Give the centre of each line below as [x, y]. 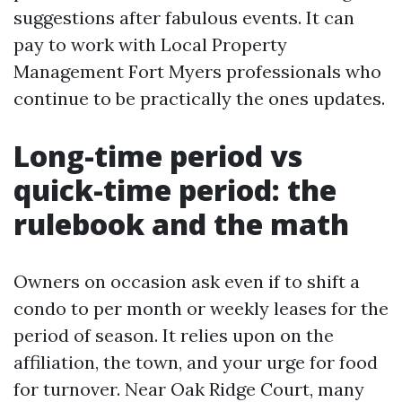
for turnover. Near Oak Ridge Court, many [189, 389]
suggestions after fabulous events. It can [184, 17]
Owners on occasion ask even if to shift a [187, 281]
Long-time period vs [158, 156]
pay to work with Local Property [150, 44]
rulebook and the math [181, 224]
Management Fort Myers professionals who [197, 71]
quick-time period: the [175, 190]
